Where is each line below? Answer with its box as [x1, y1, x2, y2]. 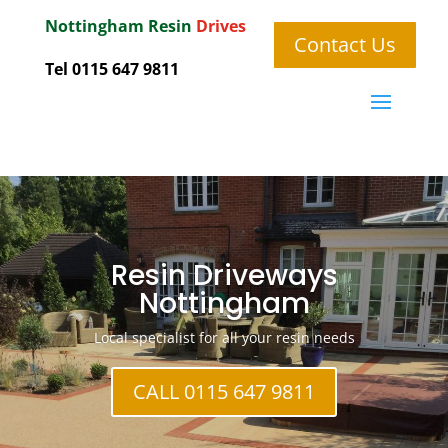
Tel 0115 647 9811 [44, 58, 179, 80]
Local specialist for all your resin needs [93, 328, 355, 347]
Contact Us [294, 31, 396, 58]
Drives [195, 15, 246, 37]
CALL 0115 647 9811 [133, 378, 315, 405]
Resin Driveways [110, 256, 338, 295]
